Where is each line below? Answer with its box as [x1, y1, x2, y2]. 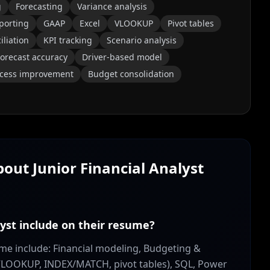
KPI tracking [43, 34, 92, 46]
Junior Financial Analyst [33, 158, 204, 178]
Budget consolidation [88, 68, 174, 80]
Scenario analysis [107, 34, 177, 46]
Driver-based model [82, 51, 162, 63]
